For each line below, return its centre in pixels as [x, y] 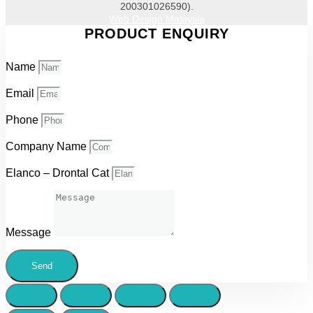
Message [30, 232]
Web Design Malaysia [156, 19]
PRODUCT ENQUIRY [156, 33]
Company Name [48, 146]
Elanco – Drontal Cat [59, 173]
